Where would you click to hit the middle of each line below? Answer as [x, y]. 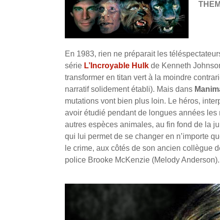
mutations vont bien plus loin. [115, 101]
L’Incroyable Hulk [116, 66]
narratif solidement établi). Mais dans [130, 89]
